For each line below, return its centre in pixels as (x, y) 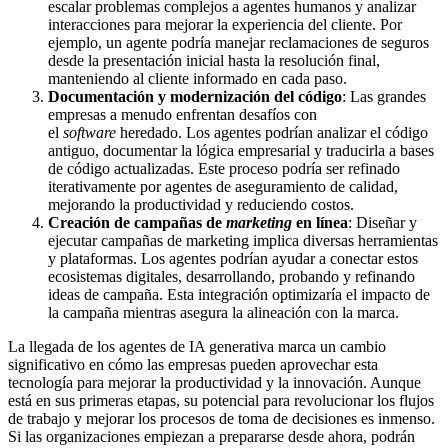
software (89, 133)
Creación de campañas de (137, 223)
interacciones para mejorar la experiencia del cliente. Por (225, 25)
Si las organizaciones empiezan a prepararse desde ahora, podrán (211, 437)
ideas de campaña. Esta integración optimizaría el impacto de (239, 295)
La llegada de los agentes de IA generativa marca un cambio (197, 347)
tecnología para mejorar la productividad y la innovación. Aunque (214, 383)
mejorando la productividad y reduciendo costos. (201, 205)
